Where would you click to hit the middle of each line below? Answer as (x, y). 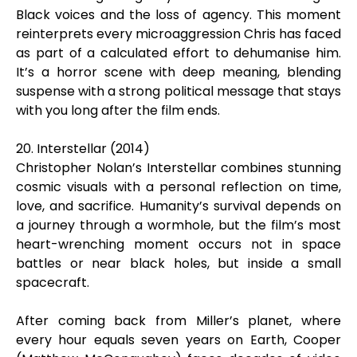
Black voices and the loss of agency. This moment (178, 15)
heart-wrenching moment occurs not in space (178, 244)
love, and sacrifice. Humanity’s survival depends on (178, 206)
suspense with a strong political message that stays (178, 91)
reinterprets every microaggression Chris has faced (178, 34)
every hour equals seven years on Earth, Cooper (178, 340)
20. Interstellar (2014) (83, 149)
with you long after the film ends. (118, 110)
